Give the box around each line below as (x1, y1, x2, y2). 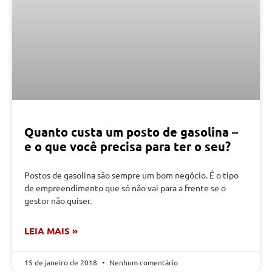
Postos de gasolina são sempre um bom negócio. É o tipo (24, 169, 239, 181)
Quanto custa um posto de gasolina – (24, 124, 238, 140)
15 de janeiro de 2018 (24, 257, 99, 268)
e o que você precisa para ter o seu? (24, 138, 231, 155)
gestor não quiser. (24, 195, 92, 206)
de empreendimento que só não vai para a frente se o (24, 182, 226, 194)
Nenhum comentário (107, 257, 178, 268)
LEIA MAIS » (24, 225, 78, 237)
